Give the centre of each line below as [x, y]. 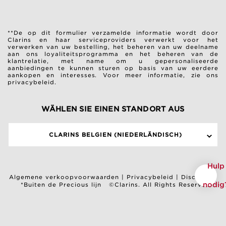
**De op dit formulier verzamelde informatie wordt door [113, 33]
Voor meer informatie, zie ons [160, 75]
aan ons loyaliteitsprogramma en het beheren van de [113, 54]
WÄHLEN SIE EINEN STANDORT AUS [113, 109]
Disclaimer [199, 177]
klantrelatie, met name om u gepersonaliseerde [113, 61]
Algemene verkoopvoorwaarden [64, 177]
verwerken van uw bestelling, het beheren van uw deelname [113, 47]
